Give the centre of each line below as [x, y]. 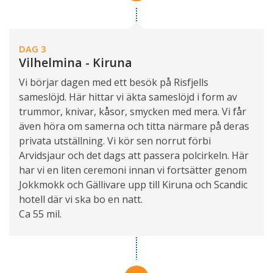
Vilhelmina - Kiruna [76, 63]
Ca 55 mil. [40, 214]
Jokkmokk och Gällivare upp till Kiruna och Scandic [133, 184]
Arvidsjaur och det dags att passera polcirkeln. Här [134, 155]
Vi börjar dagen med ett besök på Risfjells [114, 82]
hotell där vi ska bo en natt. [81, 199]
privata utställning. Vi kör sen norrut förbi [115, 140]
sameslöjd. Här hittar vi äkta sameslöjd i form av [128, 97]
